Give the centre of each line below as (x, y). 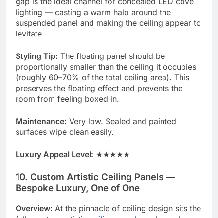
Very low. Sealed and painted (121, 121)
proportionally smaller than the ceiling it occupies (106, 67)
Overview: (34, 208)
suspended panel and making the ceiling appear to (108, 23)
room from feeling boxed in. (67, 99)
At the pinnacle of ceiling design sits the (127, 208)
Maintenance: (41, 121)
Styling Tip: (37, 56)
